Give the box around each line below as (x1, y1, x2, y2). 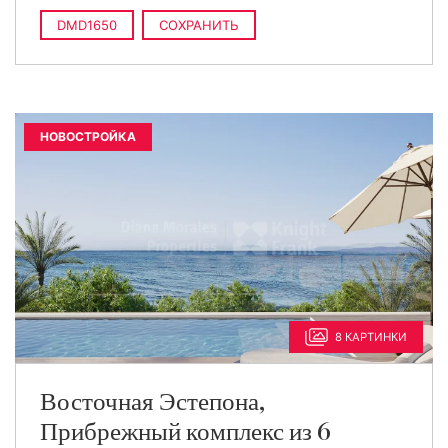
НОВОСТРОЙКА (40, 129, 136, 144)
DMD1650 (57, 17, 117, 33)
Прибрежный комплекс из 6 (40, 420, 331, 445)
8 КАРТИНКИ (335, 330, 407, 344)
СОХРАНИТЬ (159, 17, 239, 33)
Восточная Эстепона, (40, 390, 265, 415)
